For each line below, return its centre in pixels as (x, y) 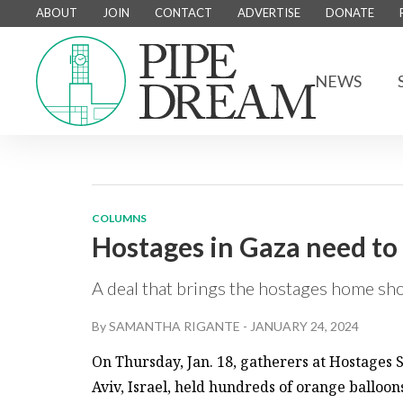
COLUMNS (119, 218)
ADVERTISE (269, 13)
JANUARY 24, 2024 (304, 326)
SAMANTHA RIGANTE (175, 326)
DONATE (350, 13)
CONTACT (184, 13)
